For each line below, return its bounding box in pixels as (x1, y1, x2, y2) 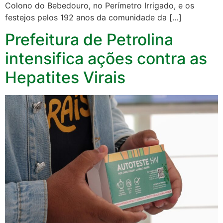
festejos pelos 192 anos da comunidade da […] (5, 12, 182, 22)
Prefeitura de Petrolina (5, 30, 173, 49)
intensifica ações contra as (5, 49, 207, 68)
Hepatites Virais (5, 68, 125, 87)
